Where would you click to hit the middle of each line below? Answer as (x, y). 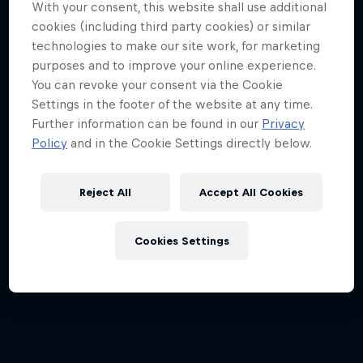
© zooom (35, 90)
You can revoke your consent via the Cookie (158, 85)
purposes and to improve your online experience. (174, 66)
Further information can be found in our (147, 124)
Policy (50, 143)
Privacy (284, 124)
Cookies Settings (181, 241)
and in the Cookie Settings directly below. (190, 143)
